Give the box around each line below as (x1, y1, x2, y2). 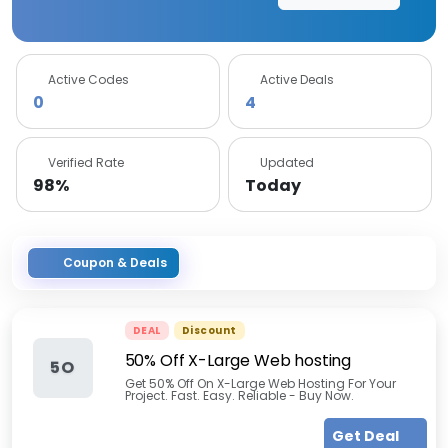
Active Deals (260, 71, 334, 88)
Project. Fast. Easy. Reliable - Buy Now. (124, 387, 354, 404)
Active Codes (48, 71, 129, 88)
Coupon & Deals (63, 254, 167, 271)
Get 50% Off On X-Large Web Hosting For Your (124, 375, 396, 392)
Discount (181, 323, 237, 338)
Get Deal (331, 426, 402, 446)
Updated (260, 154, 314, 171)
